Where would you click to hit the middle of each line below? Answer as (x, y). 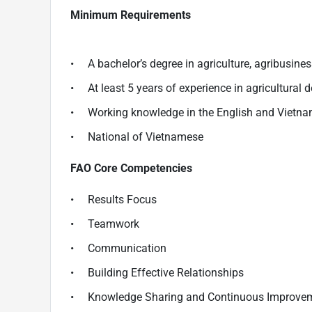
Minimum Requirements (133, 15)
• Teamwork (105, 224)
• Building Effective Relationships (157, 272)
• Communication (118, 248)
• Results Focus (114, 199)
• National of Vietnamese (137, 136)
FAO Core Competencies (131, 168)
